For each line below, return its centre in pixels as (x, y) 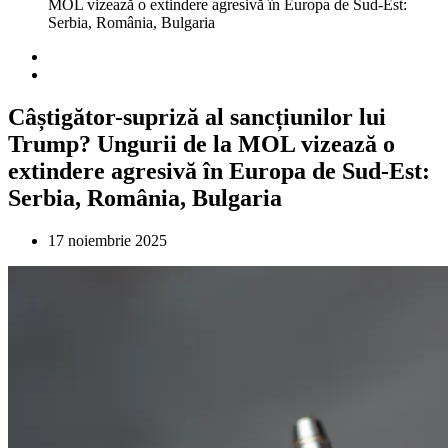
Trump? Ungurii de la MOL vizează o (201, 143)
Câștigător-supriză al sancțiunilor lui (197, 116)
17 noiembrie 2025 (107, 240)
